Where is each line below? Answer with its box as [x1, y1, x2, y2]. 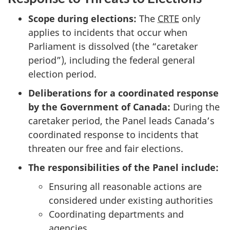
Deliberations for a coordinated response [28, 87, 219, 100]
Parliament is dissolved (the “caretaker [28, 40, 198, 53]
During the [173, 101, 220, 113]
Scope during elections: [28, 12, 137, 25]
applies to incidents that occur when [28, 26, 187, 39]
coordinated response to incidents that [28, 128, 199, 141]
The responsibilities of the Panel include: [28, 161, 219, 174]
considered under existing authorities [49, 194, 213, 207]
